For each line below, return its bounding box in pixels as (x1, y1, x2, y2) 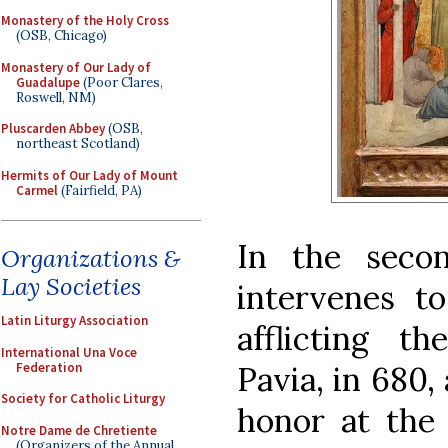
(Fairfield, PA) (58, 181, 142, 199)
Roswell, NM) (16, 88, 96, 106)
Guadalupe (16, 73, 80, 91)
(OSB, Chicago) (16, 27, 107, 44)
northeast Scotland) (16, 135, 140, 152)
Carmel (16, 181, 58, 199)
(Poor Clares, (80, 73, 163, 91)
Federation (16, 358, 82, 376)
